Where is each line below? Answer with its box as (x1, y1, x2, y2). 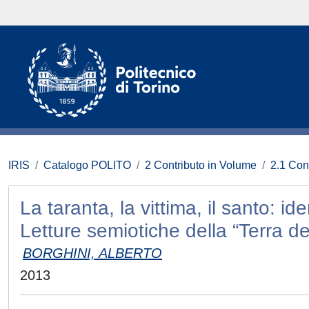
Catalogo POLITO (43, 159, 131, 171)
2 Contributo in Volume (145, 159, 257, 171)
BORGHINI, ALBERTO (23, 246, 162, 261)
